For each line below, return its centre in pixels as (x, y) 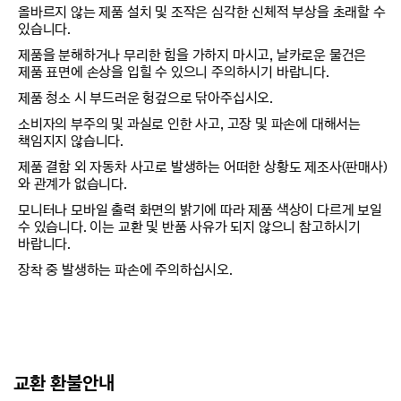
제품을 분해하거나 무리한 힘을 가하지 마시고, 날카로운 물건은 (192, 55)
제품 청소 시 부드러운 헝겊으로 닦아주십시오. (145, 98)
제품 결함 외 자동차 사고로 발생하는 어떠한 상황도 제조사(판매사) (203, 166)
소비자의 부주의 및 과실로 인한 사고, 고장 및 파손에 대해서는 (189, 124)
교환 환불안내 (64, 383)
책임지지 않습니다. (71, 141)
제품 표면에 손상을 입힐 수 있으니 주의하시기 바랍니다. (174, 72)
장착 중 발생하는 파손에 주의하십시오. (125, 269)
